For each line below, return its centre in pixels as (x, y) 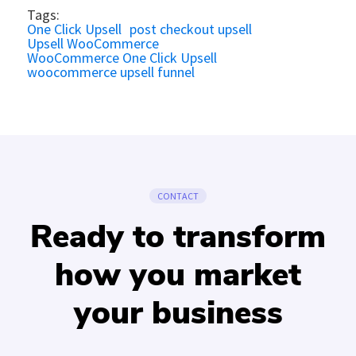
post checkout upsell (191, 29)
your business (178, 313)
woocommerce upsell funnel (111, 72)
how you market (178, 275)
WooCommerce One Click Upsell (122, 57)
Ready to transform (178, 236)
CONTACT (178, 195)
